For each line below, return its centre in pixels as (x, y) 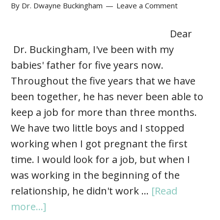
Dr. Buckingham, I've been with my (93, 50)
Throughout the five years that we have (103, 81)
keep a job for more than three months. (104, 112)
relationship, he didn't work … (81, 191)
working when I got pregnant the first (99, 144)
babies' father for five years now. (87, 65)
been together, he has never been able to (107, 97)
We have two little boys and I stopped (98, 128)
